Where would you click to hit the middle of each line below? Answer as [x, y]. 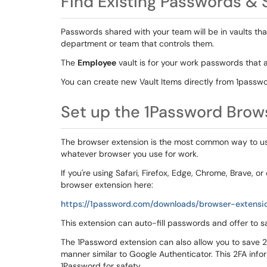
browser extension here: [108, 185]
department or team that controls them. [139, 44]
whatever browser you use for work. [131, 154]
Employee [97, 63]
